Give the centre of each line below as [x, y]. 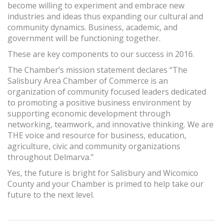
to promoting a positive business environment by [99, 103]
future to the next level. [51, 195]
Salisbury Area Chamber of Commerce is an [88, 81]
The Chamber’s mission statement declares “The [97, 70]
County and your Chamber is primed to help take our [106, 184]
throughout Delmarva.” [51, 157]
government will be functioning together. [84, 38]
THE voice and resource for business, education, [97, 136]
